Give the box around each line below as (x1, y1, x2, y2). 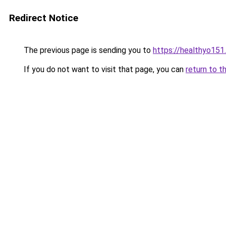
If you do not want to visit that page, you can (22, 65, 186, 74)
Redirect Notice (9, 12, 78, 24)
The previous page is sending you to (22, 45, 153, 55)
